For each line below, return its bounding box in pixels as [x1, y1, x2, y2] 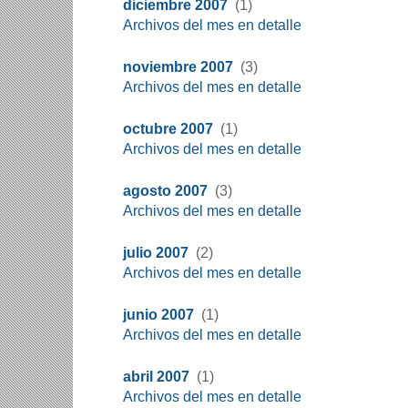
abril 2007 [123, 369, 189, 384]
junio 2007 [123, 307, 194, 322]
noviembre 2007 [123, 59, 233, 75]
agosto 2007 [123, 183, 208, 199]
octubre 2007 [123, 121, 213, 137]
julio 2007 [123, 245, 189, 260]
